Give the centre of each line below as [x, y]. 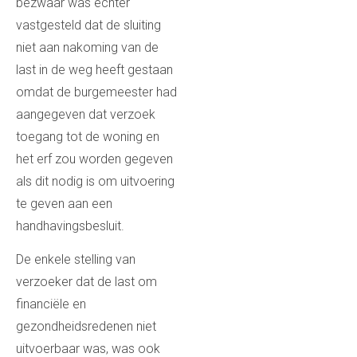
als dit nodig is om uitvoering [95, 181]
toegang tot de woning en [88, 136]
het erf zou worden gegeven [94, 159]
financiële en [51, 304]
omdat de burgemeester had [96, 92]
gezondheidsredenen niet [86, 327]
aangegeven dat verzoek [86, 114]
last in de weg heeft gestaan [94, 69]
